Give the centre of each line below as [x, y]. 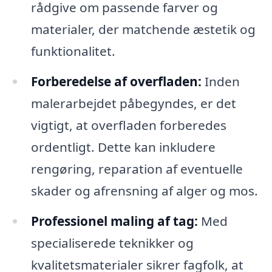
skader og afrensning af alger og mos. [144, 191]
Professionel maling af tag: [114, 221]
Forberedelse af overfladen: [116, 82]
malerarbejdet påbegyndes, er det [133, 104]
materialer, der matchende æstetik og [143, 29]
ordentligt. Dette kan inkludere [123, 147]
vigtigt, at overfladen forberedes [128, 125]
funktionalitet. [73, 51]
